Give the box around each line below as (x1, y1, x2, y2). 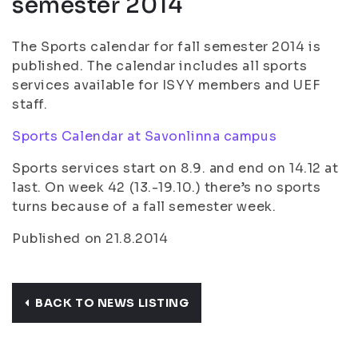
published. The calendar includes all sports (12, 58, 308, 74)
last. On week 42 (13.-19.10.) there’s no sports (12, 179, 321, 196)
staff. (12, 96, 48, 113)
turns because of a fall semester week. (12, 198, 276, 215)
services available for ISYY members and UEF (12, 77, 320, 93)
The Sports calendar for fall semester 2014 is (12, 38, 321, 55)
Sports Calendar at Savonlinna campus (12, 128, 277, 145)
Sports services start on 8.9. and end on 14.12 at (12, 160, 339, 177)
